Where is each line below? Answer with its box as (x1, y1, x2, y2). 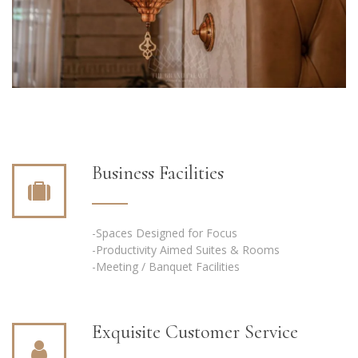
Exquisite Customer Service (92, 320, 298, 344)
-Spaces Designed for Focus (92, 225, 237, 241)
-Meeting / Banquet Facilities (92, 258, 240, 274)
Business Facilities (92, 161, 224, 185)
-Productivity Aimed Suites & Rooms (92, 241, 280, 257)
